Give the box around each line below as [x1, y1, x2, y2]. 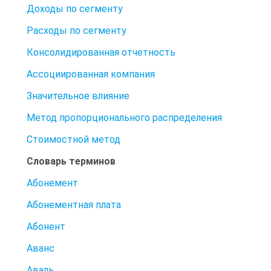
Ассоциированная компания [27, 68, 155, 80]
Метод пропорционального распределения [27, 111, 222, 123]
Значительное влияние [27, 90, 129, 102]
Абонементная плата [27, 198, 121, 211]
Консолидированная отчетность [27, 46, 175, 58]
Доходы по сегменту [27, 2, 123, 15]
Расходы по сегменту [27, 24, 126, 36]
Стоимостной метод [27, 133, 120, 145]
